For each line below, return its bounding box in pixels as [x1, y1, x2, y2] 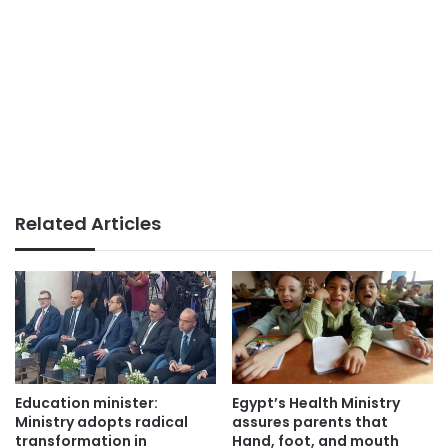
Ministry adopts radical [15, 412, 188, 433]
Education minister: [15, 393, 158, 414]
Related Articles [15, 210, 161, 236]
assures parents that [232, 412, 388, 433]
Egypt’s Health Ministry [232, 393, 400, 414]
